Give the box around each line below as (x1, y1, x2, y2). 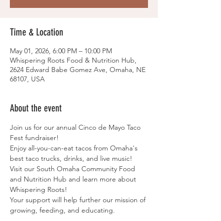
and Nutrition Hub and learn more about (10, 175, 138, 184)
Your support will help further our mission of (10, 195, 147, 204)
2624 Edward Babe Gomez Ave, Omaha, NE (10, 65, 146, 74)
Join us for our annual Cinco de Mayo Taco (10, 123, 143, 132)
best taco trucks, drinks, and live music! (10, 154, 132, 163)
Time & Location (10, 26, 63, 38)
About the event (10, 102, 62, 114)
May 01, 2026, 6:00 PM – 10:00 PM (10, 46, 112, 55)
